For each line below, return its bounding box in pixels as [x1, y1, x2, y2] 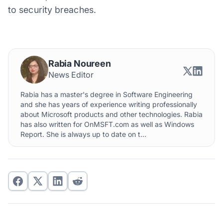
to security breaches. [8, 4, 96, 15]
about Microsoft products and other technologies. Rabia [20, 110, 203, 118]
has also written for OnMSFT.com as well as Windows [20, 119, 194, 128]
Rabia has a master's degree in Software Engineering [20, 90, 193, 99]
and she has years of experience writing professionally [20, 100, 197, 109]
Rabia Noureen [48, 58, 111, 69]
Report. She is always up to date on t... [20, 129, 146, 138]
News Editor [48, 69, 94, 80]
